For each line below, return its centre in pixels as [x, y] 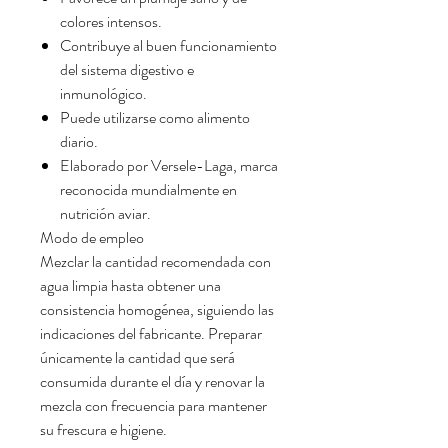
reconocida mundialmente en [148, 190]
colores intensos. [111, 22]
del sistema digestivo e [127, 70]
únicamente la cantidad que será [137, 358]
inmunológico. [103, 94]
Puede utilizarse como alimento [155, 118]
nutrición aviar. [105, 214]
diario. [79, 142]
